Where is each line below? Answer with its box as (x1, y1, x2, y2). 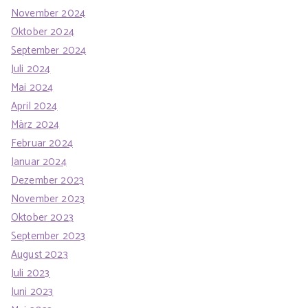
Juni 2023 (11, 283, 54, 300)
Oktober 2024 (11, 23, 74, 41)
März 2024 (11, 115, 60, 133)
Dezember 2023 (11, 171, 85, 189)
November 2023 (11, 190, 85, 208)
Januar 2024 (11, 153, 67, 170)
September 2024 (11, 41, 87, 59)
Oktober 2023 (11, 208, 74, 226)
